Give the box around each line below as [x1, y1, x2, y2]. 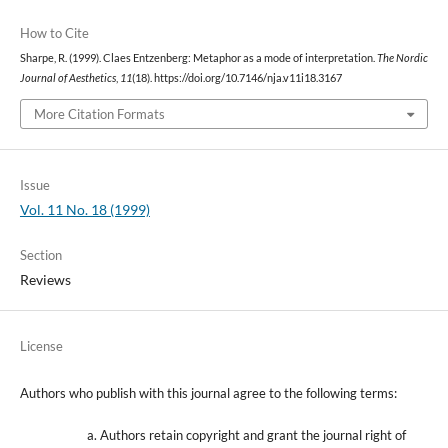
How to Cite [19, 25, 89, 42]
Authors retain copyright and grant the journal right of [99, 426, 406, 443]
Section [19, 246, 62, 263]
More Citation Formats [33, 105, 165, 122]
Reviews [19, 270, 71, 288]
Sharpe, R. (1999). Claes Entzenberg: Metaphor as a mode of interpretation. [19, 52, 377, 65]
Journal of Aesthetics [19, 72, 116, 85]
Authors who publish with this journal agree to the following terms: [19, 384, 397, 401]
